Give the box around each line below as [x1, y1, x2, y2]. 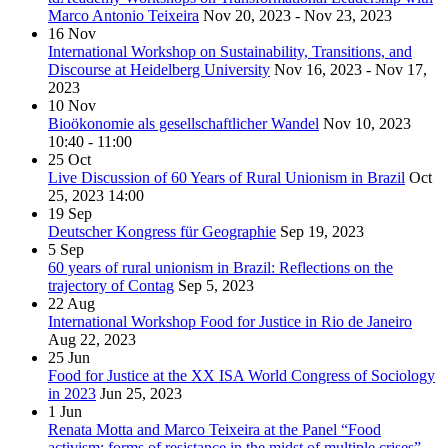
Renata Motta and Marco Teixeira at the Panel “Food [48, 421, 381, 439]
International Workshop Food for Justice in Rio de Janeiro [48, 313, 412, 331]
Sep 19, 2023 [280, 223, 364, 241]
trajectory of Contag [48, 277, 174, 295]
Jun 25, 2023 [100, 385, 182, 403]
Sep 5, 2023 [178, 277, 254, 295]
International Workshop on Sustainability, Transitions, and [48, 43, 412, 61]
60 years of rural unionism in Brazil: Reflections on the [48, 259, 393, 277]
